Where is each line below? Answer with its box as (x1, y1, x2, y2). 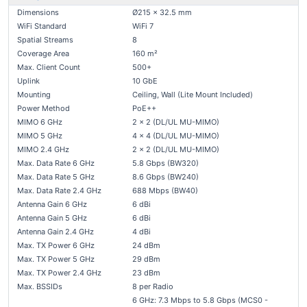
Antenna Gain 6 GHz (17, 199, 87, 209)
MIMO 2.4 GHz (17, 145, 69, 154)
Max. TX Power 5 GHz (17, 254, 95, 264)
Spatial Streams (17, 35, 73, 45)
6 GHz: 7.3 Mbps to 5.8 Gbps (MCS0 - (132, 295, 268, 305)
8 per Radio (132, 282, 173, 291)
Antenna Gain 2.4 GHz (17, 227, 94, 236)
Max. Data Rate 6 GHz (17, 158, 95, 168)
